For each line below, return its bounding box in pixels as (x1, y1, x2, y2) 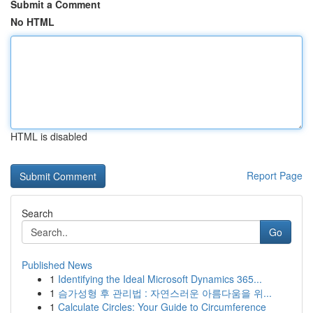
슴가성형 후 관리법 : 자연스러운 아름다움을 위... (58, 286, 272, 300)
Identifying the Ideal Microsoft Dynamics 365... (58, 272, 262, 286)
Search (22, 206, 53, 220)
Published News (22, 258, 92, 272)
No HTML (10, 15, 54, 29)
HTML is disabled (10, 129, 87, 143)
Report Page (247, 168, 303, 182)
